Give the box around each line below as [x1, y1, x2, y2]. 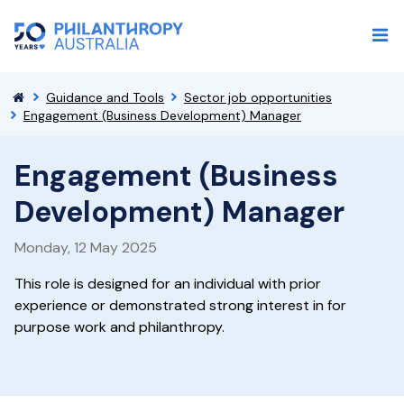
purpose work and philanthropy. [14, 317, 225, 336]
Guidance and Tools [46, 89, 164, 106]
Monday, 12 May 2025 [14, 238, 157, 257]
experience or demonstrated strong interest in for [14, 296, 346, 315]
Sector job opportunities [184, 89, 332, 106]
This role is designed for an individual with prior [14, 274, 321, 293]
